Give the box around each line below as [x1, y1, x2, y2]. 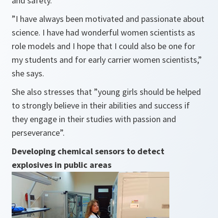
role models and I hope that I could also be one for [12, 40, 195, 52]
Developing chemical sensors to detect [12, 145, 164, 157]
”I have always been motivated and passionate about [12, 13, 204, 25]
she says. [12, 68, 44, 79]
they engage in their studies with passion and [12, 113, 176, 125]
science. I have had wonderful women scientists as [12, 27, 195, 38]
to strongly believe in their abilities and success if [12, 100, 190, 111]
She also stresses [12, 86, 74, 98]
